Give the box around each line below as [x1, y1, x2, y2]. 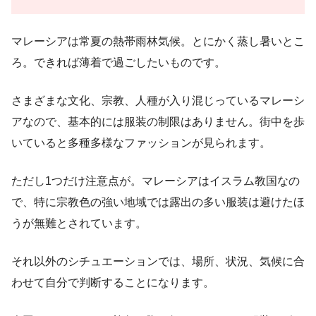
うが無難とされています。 [11, 217, 147, 229]
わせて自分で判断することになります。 [11, 276, 214, 288]
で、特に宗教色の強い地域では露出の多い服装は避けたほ [11, 195, 305, 208]
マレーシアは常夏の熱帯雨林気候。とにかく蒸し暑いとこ [11, 35, 305, 47]
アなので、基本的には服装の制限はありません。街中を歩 [11, 115, 305, 128]
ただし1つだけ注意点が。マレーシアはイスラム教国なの [11, 174, 300, 187]
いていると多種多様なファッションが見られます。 [11, 136, 271, 149]
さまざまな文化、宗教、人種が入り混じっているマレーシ [11, 94, 305, 107]
